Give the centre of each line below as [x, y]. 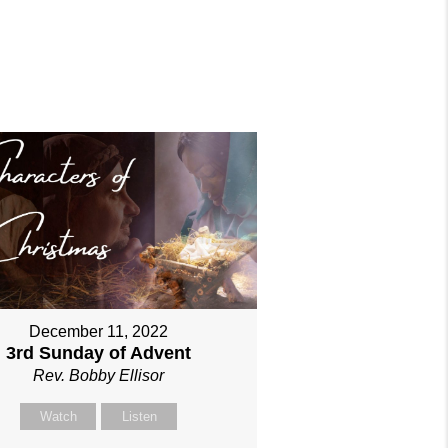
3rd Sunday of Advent [99, 353]
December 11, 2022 [99, 332]
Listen [139, 417]
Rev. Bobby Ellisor [99, 376]
